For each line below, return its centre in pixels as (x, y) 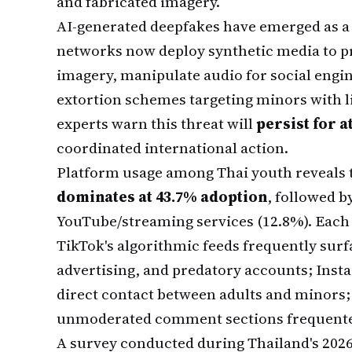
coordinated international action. (172, 148)
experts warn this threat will (156, 123)
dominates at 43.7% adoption (162, 196)
